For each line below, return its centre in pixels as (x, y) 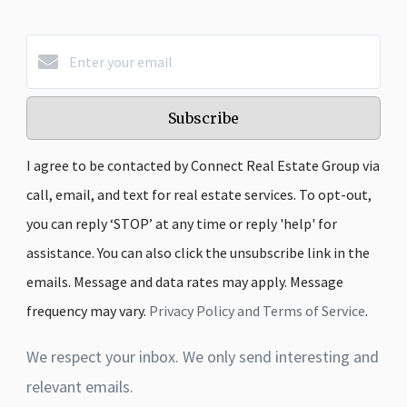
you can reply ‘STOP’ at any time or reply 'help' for (182, 224)
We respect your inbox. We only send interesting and (203, 357)
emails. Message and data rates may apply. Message (185, 282)
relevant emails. (80, 387)
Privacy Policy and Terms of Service (257, 311)
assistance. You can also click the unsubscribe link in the (198, 253)
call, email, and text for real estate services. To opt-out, (199, 195)
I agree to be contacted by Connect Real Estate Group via (203, 166)
